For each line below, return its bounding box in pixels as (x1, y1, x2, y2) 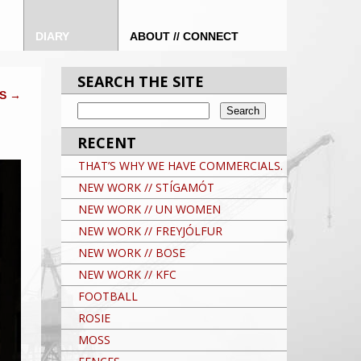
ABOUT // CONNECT (130, 30, 239, 43)
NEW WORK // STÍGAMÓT (78, 180, 214, 195)
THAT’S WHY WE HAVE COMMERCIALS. (78, 158, 283, 173)
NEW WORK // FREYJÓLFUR (78, 223, 222, 239)
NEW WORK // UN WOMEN (78, 201, 221, 217)
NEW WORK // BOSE (78, 245, 185, 260)
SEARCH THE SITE (77, 72, 204, 91)
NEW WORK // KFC (78, 267, 176, 282)
